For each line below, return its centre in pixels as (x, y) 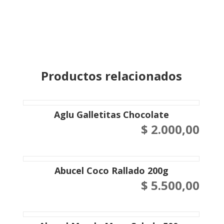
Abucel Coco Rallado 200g (111, 170)
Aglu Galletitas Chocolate (111, 115)
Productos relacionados (111, 76)
